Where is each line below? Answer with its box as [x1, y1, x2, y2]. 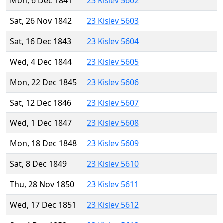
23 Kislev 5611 [87, 179, 139, 190]
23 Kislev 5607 [87, 97, 139, 109]
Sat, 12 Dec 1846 [10, 97, 71, 109]
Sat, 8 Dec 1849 [10, 158, 67, 170]
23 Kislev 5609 [87, 138, 139, 149]
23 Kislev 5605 [87, 56, 139, 68]
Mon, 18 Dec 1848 [10, 138, 77, 149]
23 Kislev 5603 [87, 15, 139, 27]
